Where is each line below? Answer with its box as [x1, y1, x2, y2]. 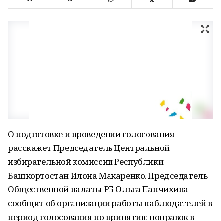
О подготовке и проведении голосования [8, 128, 175, 140]
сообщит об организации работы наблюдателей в [8, 197, 212, 209]
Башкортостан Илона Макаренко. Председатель [8, 170, 208, 181]
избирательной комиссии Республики [8, 156, 164, 167]
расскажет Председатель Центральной [8, 142, 170, 153]
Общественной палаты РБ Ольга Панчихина [8, 184, 189, 195]
